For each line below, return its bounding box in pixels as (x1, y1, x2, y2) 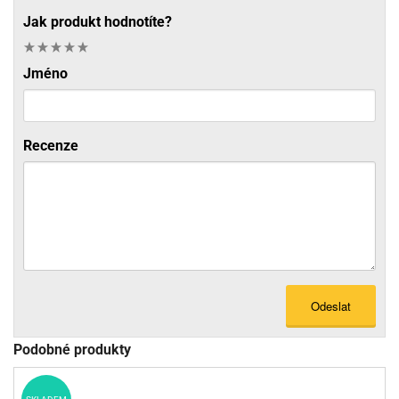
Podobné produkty (13, 341, 131, 359)
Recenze (23, 136, 78, 154)
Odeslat (311, 297, 351, 314)
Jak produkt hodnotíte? (23, 12, 172, 30)
